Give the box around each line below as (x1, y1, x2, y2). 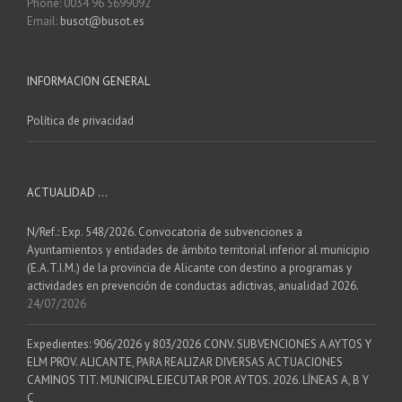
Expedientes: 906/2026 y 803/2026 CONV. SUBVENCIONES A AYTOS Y (27, 336, 371, 353)
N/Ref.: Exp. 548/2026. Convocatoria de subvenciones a (27, 224, 302, 240)
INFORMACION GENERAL (27, 74, 150, 90)
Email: (27, 13, 60, 30)
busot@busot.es (60, 13, 144, 30)
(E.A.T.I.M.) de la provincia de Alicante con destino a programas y (27, 260, 352, 276)
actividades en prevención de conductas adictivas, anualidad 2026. (27, 278, 359, 294)
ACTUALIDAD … (27, 185, 108, 201)
